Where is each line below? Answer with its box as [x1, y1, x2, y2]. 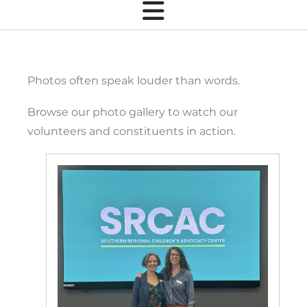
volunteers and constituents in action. [27, 125, 236, 138]
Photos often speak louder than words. [27, 74, 240, 88]
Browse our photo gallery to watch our [27, 106, 238, 119]
